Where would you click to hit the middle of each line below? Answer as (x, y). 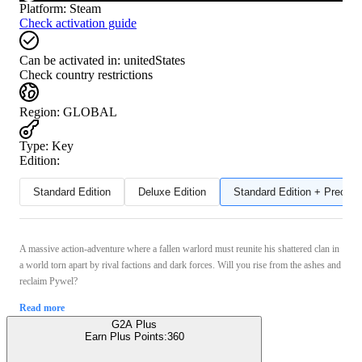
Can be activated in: (70, 60)
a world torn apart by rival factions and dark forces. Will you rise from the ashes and (180, 265)
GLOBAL (90, 112)
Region (38, 112)
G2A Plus (134, 324)
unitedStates (154, 60)
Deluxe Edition (172, 192)
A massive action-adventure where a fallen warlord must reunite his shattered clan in (179, 248)
